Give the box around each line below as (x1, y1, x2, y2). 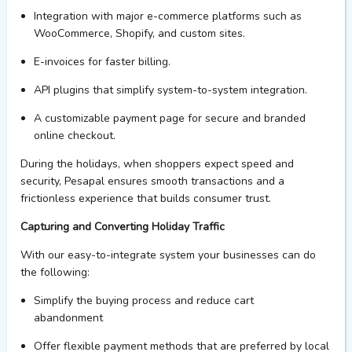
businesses (222, 247, 279, 263)
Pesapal (64, 174, 104, 189)
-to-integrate (90, 247, 156, 263)
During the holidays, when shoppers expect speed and (20, 156, 294, 172)
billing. (138, 54, 171, 70)
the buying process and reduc (76, 293, 225, 309)
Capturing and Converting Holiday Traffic (20, 219, 228, 235)
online (34, 128, 65, 144)
